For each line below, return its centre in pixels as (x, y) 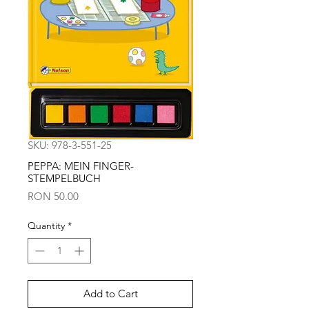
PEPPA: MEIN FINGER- (81, 166)
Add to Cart (110, 293)
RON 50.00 (53, 196)
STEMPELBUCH (64, 178)
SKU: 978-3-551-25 (70, 145)
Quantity (46, 226)
